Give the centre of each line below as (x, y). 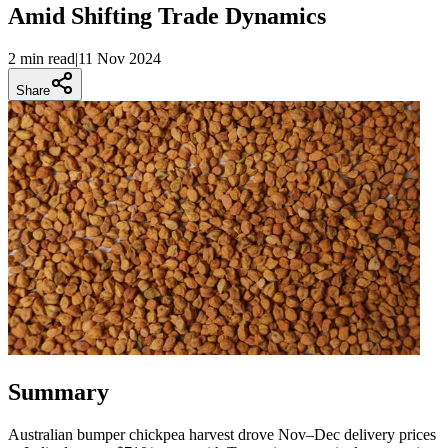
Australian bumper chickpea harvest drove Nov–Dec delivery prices (222, 435)
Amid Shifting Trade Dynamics (167, 15)
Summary (58, 392)
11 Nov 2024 (119, 58)
